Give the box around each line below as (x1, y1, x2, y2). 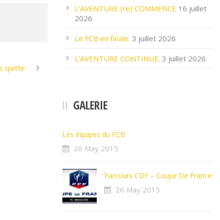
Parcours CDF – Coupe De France (104, 171, 212, 180)
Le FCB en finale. (75, 33, 130, 43)
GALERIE (73, 97, 108, 113)
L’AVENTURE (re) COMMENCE (75, 3, 176, 13)
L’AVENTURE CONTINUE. (75, 54, 160, 63)
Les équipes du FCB (62, 130, 125, 139)
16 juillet (178, 3, 207, 13)
